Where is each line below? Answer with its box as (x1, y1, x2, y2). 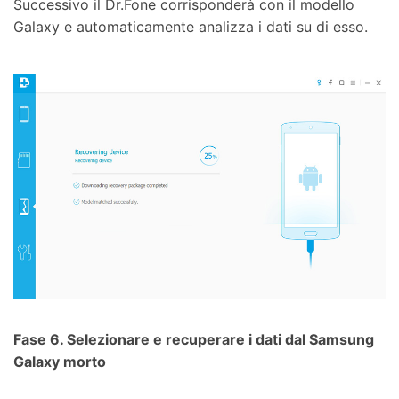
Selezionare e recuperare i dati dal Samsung (67, 330, 374, 349)
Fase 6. (13, 330, 67, 349)
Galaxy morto (13, 353, 106, 371)
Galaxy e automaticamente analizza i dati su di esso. (13, 17, 368, 36)
